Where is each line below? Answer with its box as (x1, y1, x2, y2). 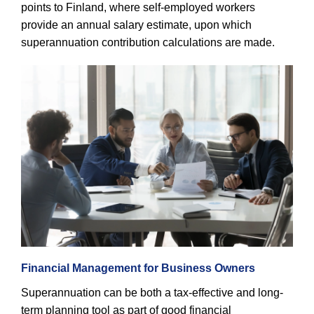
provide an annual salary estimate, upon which (21, 18, 252, 31)
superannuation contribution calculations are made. (21, 36, 275, 48)
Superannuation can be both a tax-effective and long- (21, 287, 283, 299)
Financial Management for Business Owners (21, 261, 255, 274)
